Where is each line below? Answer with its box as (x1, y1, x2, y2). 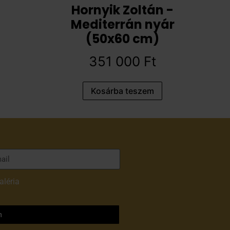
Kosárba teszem (91, 86, 155, 96)
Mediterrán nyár (70, 16, 175, 33)
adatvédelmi (22, 176, 66, 186)
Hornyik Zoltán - (71, 2, 174, 18)
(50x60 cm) (86, 30, 160, 47)
